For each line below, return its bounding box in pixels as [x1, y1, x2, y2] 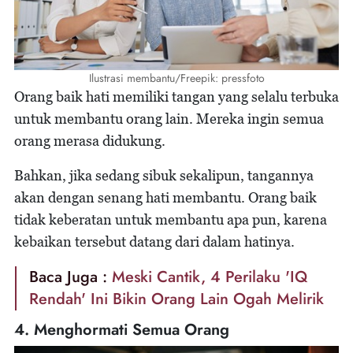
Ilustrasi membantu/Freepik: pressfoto [88, 70, 265, 87]
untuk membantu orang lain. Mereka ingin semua [14, 110, 324, 128]
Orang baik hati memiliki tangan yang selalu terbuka [14, 88, 339, 106]
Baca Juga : [29, 266, 112, 289]
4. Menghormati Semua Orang [14, 318, 229, 342]
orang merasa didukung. [14, 132, 165, 150]
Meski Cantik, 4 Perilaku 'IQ [112, 266, 307, 289]
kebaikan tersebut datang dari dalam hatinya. [14, 233, 295, 251]
